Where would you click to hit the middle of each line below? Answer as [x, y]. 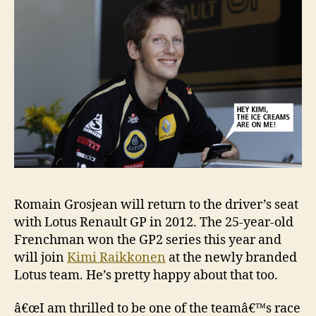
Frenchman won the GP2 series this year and [148, 240]
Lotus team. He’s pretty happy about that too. [146, 275]
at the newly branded [231, 257]
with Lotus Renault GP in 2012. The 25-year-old [154, 222]
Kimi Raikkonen [116, 257]
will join [41, 257]
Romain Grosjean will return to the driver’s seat [156, 205]
